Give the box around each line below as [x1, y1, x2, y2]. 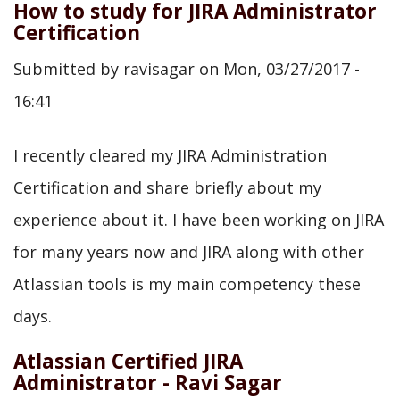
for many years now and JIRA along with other [13, 241, 364, 262]
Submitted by [13, 58, 123, 79]
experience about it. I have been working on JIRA [13, 209, 384, 230]
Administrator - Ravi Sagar [13, 369, 282, 396]
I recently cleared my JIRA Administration [13, 145, 327, 166]
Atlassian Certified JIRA [13, 347, 243, 375]
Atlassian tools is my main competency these [13, 273, 361, 295]
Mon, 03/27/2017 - [223, 58, 360, 79]
